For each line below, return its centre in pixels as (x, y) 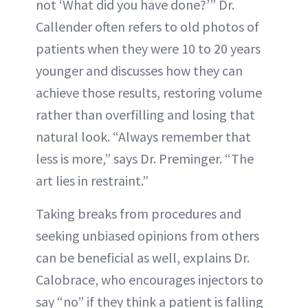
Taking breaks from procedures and (139, 214)
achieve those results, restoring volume (149, 93)
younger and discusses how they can (139, 71)
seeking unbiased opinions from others (147, 236)
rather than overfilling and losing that (145, 115)
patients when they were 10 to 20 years (148, 49)
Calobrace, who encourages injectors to (150, 280)
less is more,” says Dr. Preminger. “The (145, 159)
